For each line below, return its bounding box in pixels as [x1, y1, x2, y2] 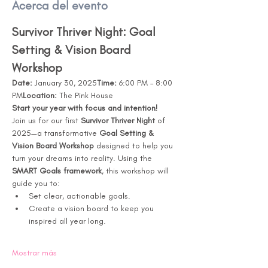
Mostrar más [12, 248, 57, 258]
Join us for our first [12, 115, 81, 126]
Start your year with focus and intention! [12, 103, 158, 113]
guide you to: [12, 178, 60, 188]
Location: [23, 90, 57, 100]
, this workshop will [102, 166, 171, 176]
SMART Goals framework [12, 166, 102, 176]
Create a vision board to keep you [29, 203, 156, 214]
